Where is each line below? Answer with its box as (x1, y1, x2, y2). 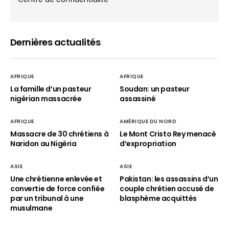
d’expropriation (120, 139, 176, 149)
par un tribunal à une (10, 193, 84, 203)
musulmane (10, 203, 53, 213)
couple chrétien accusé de (120, 184, 214, 194)
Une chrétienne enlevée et (10, 174, 102, 184)
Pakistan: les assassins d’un (120, 174, 218, 184)
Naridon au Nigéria (10, 139, 77, 149)
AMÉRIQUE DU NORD (120, 118, 176, 125)
